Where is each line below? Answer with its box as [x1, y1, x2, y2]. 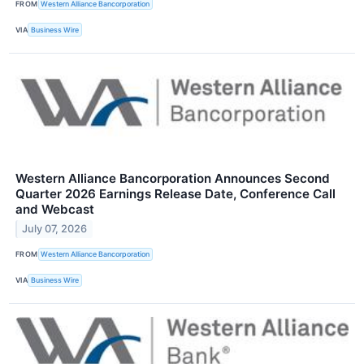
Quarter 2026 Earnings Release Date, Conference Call [15, 185, 336, 201]
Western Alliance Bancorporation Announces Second [15, 170, 330, 186]
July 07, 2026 [22, 223, 88, 236]
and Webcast [15, 201, 94, 217]
